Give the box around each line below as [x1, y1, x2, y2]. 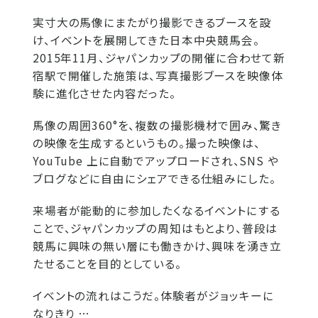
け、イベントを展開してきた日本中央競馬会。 [33, 32, 260, 49]
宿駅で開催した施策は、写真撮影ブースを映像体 [33, 67, 283, 84]
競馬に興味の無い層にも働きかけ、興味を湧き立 [33, 238, 282, 255]
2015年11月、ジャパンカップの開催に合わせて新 [33, 50, 285, 67]
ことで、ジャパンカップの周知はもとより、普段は [33, 220, 278, 237]
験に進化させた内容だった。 [33, 85, 176, 102]
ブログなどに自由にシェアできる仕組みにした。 [33, 170, 276, 187]
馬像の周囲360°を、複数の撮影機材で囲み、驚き [33, 117, 283, 134]
